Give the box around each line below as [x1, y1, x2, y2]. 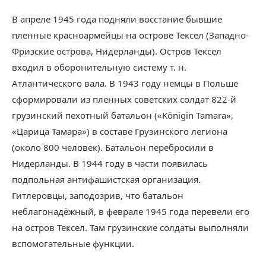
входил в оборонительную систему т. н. [12, 61, 186, 73]
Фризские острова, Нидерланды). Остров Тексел [12, 45, 221, 57]
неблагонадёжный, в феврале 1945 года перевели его [12, 205, 249, 217]
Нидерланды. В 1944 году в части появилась [12, 157, 208, 169]
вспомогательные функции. [12, 237, 134, 249]
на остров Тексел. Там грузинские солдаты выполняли [12, 221, 249, 233]
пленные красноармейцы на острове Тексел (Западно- [12, 29, 249, 41]
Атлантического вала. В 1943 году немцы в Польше [12, 77, 238, 89]
